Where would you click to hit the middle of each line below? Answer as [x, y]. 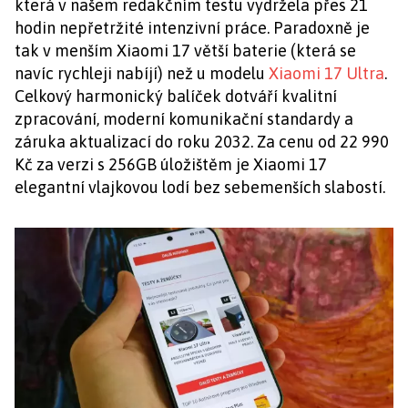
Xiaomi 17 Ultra [326, 73]
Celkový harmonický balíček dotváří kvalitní [176, 96]
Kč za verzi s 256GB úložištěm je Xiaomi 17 [171, 164]
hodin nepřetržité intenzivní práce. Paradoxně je [192, 27]
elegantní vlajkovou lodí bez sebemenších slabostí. [200, 187]
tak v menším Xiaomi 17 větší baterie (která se [185, 50]
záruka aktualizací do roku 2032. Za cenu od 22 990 [202, 141]
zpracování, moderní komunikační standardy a [184, 118]
